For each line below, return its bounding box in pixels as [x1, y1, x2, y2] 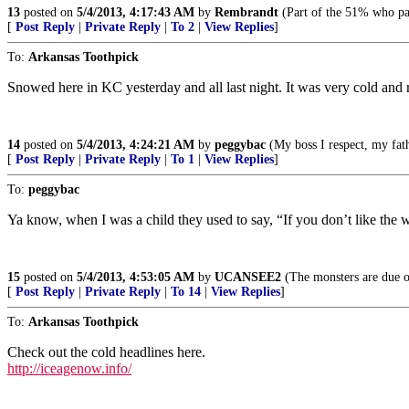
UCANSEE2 [215, 270, 281, 284]
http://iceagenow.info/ [7, 361, 131, 376]
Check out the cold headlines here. [7, 344, 205, 360]
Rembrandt [215, 5, 278, 19]
